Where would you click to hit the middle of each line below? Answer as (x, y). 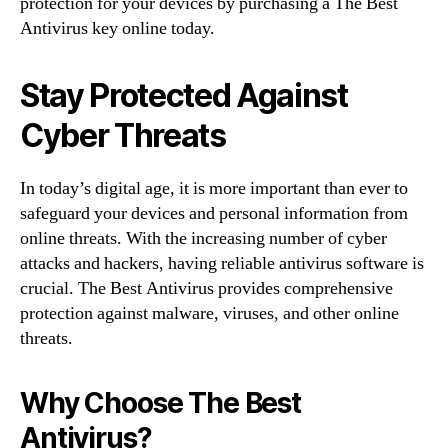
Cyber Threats (123, 135)
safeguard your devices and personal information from (214, 213)
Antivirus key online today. (117, 28)
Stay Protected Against (184, 95)
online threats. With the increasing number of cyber (203, 238)
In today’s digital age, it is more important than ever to (214, 188)
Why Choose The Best (160, 402)
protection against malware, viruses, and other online (209, 313)
